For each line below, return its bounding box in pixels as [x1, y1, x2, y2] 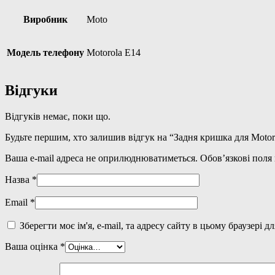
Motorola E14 [87, 47, 141, 58]
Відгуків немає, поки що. [5, 111, 110, 122]
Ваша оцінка [5, 241, 60, 252]
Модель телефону [7, 47, 84, 58]
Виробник [23, 14, 68, 25]
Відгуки [5, 82, 58, 99]
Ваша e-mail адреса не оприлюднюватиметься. [5, 153, 198, 164]
